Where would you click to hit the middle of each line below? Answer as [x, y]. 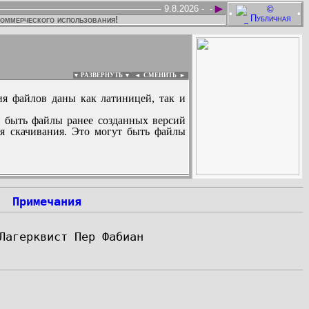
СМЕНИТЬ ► [166, 75]
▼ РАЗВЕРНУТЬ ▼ [102, 75]
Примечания [47, 201]
